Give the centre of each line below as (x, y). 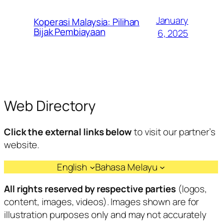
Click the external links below (68, 132)
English (72, 167)
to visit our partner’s (174, 132)
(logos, (192, 189)
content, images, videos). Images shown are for (102, 202)
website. (22, 145)
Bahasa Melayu (126, 167)
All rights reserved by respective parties (90, 189)
